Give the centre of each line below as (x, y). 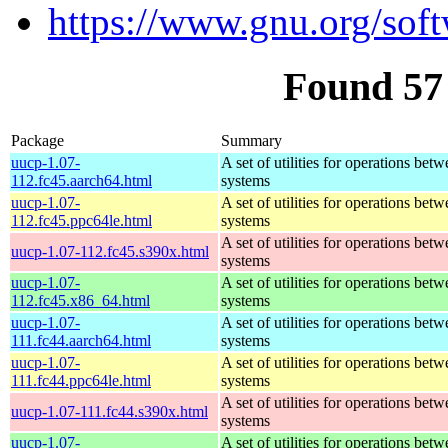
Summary (251, 140)
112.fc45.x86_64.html (80, 300)
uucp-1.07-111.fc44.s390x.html (109, 411)
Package (37, 140)
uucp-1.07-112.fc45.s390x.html (110, 251)
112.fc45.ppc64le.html (81, 220)
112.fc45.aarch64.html (81, 180)
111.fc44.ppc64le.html (81, 380)
